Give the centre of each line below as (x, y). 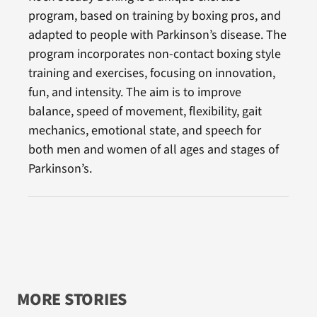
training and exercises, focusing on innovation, (151, 73)
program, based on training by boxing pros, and (154, 16)
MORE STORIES (72, 299)
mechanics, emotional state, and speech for (144, 130)
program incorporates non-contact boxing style (154, 54)
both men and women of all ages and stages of (153, 149)
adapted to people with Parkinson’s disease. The (157, 35)
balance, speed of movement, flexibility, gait (145, 111)
